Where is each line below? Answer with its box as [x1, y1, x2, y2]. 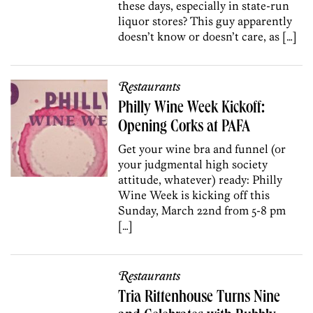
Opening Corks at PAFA [118, 119, 251, 136]
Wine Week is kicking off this [118, 187, 270, 202]
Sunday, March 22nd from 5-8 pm [118, 203, 286, 217]
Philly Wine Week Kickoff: [118, 100, 265, 117]
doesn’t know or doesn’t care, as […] [118, 29, 298, 43]
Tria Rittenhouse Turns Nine [118, 289, 281, 307]
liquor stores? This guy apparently [118, 13, 293, 28]
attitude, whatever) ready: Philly [118, 172, 283, 187]
